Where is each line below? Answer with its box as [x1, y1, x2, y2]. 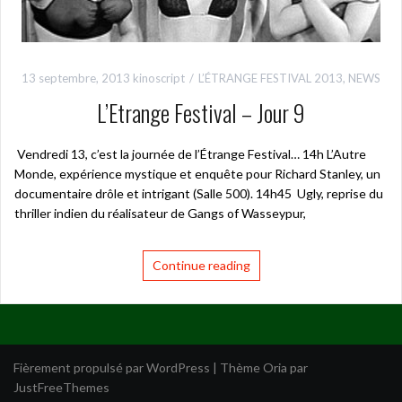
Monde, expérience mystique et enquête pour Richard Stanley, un [14, 165, 380, 181]
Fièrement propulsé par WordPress [13, 359, 210, 375]
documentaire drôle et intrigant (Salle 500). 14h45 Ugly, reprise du [14, 185, 383, 201]
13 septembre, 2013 [22, 70, 130, 85]
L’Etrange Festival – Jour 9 [97, 94, 305, 130]
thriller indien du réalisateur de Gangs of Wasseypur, [14, 205, 306, 221]
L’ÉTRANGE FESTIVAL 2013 [198, 70, 343, 85]
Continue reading [152, 257, 250, 273]
